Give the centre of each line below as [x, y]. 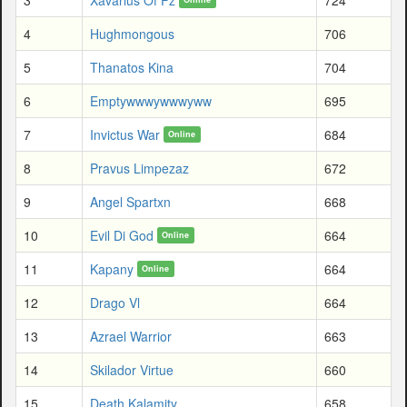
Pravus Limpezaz [139, 168]
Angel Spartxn [130, 201]
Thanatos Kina [132, 67]
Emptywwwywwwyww [151, 100]
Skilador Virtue [132, 369]
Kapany [112, 268]
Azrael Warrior [131, 336]
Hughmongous [132, 33]
